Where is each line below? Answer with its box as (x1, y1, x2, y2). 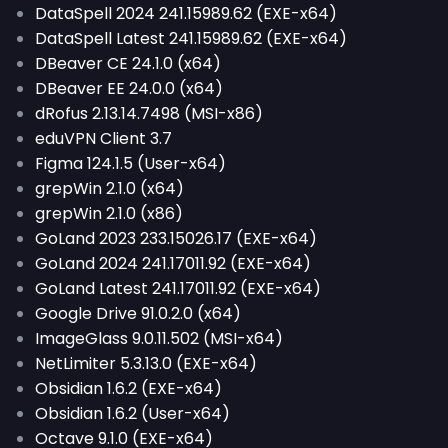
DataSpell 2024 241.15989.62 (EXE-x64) (35, 2, 337, 25)
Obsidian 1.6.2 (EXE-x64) (35, 377, 222, 400)
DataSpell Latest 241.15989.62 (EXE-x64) (35, 27, 347, 50)
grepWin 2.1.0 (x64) (35, 177, 184, 200)
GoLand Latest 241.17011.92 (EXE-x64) (35, 277, 321, 300)
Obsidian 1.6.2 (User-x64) (35, 402, 230, 425)
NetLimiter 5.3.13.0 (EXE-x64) (35, 352, 257, 375)
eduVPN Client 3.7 (35, 127, 172, 150)
